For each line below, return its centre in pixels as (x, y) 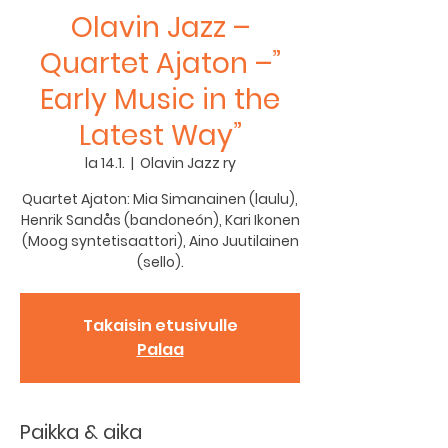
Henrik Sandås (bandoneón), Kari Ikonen (160, 220)
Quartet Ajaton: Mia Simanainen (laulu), (160, 199)
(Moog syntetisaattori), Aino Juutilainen (160, 241)
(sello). (160, 262)
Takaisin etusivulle (160, 325)
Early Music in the (160, 99)
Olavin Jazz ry (187, 163)
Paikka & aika (81, 432)
